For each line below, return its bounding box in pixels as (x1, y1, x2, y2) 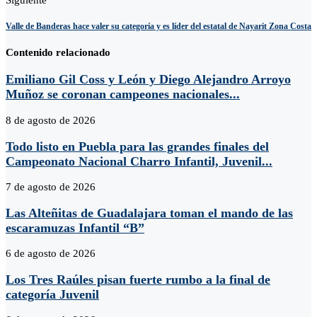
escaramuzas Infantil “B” (6, 220, 144, 235)
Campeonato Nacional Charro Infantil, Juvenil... (6, 154, 272, 168)
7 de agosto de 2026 (6, 181, 96, 193)
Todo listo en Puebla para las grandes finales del (6, 139, 269, 154)
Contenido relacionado (6, 46, 110, 58)
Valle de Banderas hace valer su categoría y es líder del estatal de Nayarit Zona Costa (6, 21, 311, 31)
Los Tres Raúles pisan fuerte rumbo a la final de (6, 272, 270, 287)
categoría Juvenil (6, 287, 99, 301)
